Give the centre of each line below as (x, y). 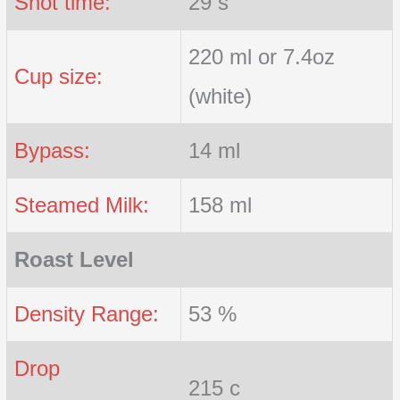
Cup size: (59, 76)
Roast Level (75, 259)
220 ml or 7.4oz (262, 56)
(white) (221, 96)
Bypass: (53, 150)
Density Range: (87, 313)
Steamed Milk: (82, 204)
